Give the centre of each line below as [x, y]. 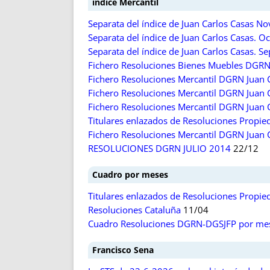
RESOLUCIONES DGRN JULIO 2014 [159, 149]
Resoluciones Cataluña [134, 210]
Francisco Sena [123, 250]
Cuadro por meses [130, 174]
